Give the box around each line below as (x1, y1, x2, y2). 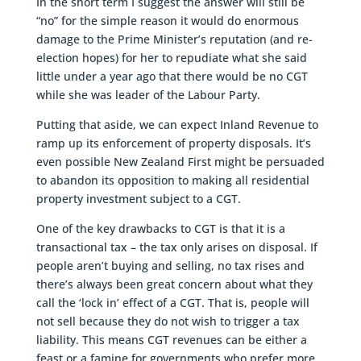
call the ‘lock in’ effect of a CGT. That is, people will (35, 294, 309, 310)
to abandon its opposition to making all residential (35, 172, 309, 188)
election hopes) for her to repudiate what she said (35, 49, 307, 65)
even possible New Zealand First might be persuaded (35, 153, 325, 169)
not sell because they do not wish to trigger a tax (35, 313, 300, 329)
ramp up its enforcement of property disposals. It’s (35, 135, 311, 151)
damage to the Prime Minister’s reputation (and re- (35, 31, 313, 47)
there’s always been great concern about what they (35, 276, 313, 292)
